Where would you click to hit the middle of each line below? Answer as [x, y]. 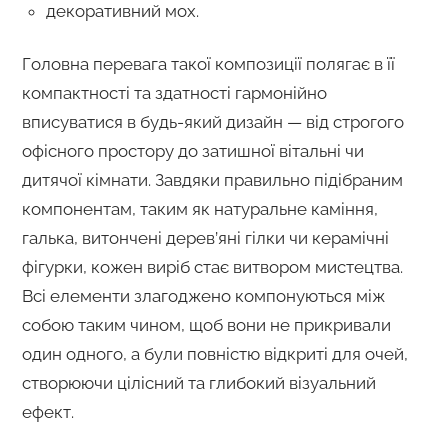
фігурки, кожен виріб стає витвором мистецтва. [212, 266]
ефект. [47, 411]
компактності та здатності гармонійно [174, 92]
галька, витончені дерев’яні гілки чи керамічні [205, 237]
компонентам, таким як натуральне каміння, [199, 208]
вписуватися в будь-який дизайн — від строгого [212, 121]
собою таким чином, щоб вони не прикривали [206, 324]
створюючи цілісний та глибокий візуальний [198, 382]
